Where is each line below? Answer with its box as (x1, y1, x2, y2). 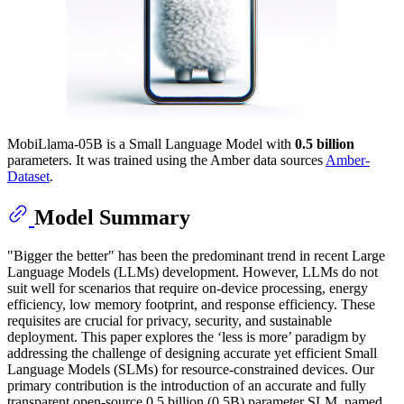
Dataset (7, 168, 50, 184)
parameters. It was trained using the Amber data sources (7, 151, 326, 168)
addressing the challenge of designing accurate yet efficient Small (7, 344, 377, 361)
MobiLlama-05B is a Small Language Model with (7, 135, 295, 151)
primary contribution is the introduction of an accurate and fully (7, 377, 366, 393)
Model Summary (34, 205, 190, 229)
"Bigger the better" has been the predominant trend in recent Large (7, 247, 385, 263)
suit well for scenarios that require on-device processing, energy (7, 280, 368, 296)
